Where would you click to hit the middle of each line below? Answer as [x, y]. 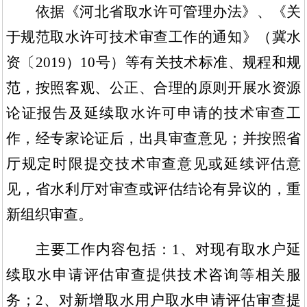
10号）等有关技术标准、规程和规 [191, 63]
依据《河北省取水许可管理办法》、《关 [168, 12]
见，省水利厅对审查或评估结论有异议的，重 [153, 189]
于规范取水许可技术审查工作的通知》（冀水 [153, 37]
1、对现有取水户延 [236, 250]
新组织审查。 [49, 215]
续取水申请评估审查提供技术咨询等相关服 [153, 275]
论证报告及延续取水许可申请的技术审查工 [153, 113]
